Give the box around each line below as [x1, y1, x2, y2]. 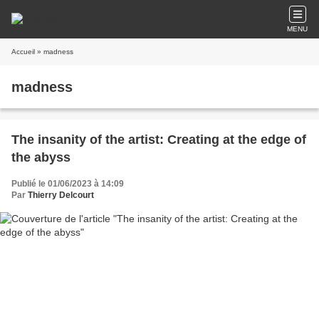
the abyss [11, 150, 70, 164]
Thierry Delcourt [28, 190, 94, 200]
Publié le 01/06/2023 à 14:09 [11, 179, 124, 189]
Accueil [11, 48, 35, 56]
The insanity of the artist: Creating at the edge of [11, 132, 306, 147]
